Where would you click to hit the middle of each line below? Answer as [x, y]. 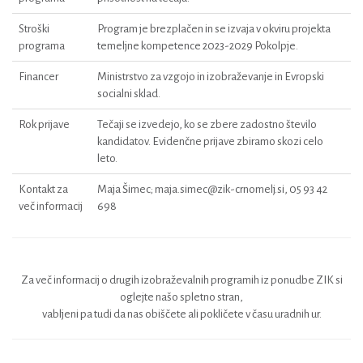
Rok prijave [44, 124]
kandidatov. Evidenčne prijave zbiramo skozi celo [210, 141]
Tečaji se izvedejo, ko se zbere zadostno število [207, 124]
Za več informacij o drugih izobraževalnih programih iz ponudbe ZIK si [181, 280]
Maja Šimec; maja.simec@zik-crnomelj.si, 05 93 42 [212, 189]
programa [42, 46]
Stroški [34, 29]
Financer [38, 77]
